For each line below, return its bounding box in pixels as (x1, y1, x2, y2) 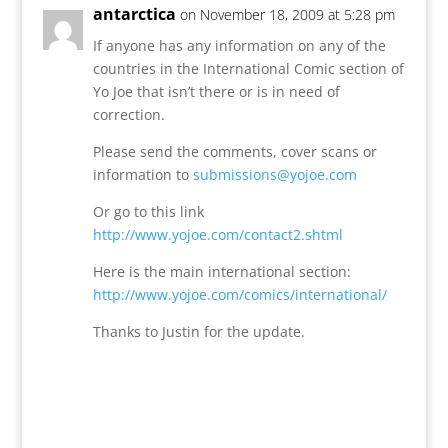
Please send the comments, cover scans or (92, 141, 377, 161)
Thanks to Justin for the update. (92, 321, 305, 341)
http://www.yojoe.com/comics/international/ (92, 284, 387, 304)
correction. (92, 104, 165, 124)
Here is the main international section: (92, 261, 351, 281)
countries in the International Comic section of (92, 58, 404, 78)
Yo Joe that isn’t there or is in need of (92, 81, 340, 101)
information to (92, 164, 193, 184)
